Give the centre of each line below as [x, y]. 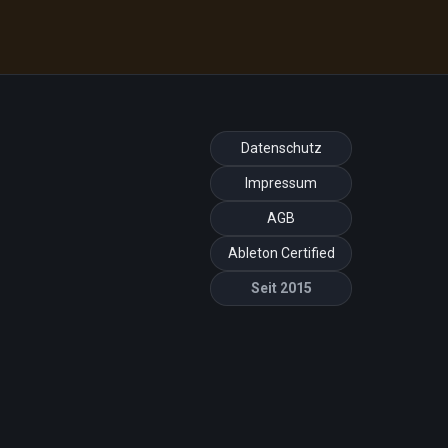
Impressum [281, 183]
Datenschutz [281, 148]
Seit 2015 [281, 288]
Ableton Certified [281, 253]
